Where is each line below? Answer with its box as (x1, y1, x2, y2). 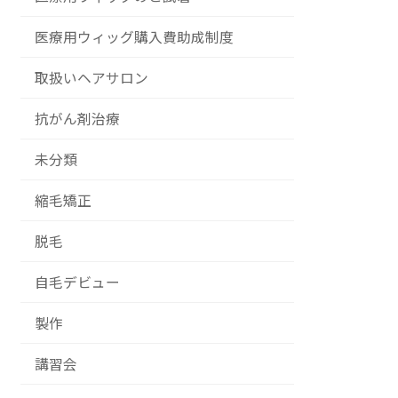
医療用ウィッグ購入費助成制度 (34, 28, 234, 46)
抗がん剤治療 (34, 110, 120, 128)
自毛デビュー (34, 274, 120, 291)
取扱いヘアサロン (34, 69, 148, 87)
